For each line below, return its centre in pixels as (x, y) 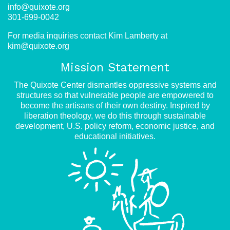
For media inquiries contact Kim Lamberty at (88, 36)
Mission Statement (115, 68)
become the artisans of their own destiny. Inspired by (115, 106)
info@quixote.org (39, 7)
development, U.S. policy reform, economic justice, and (115, 126)
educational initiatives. (115, 136)
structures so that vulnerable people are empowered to (115, 95)
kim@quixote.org (39, 46)
